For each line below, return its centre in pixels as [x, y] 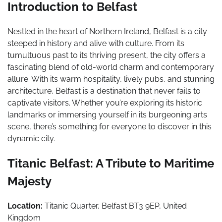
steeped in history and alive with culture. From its [96, 43]
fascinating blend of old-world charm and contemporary [111, 67]
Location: [25, 206]
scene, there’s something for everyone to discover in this [110, 126]
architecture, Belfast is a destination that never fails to [104, 91]
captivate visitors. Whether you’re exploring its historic [105, 103]
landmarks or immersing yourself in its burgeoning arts [107, 114]
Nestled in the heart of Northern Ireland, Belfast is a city [107, 31]
